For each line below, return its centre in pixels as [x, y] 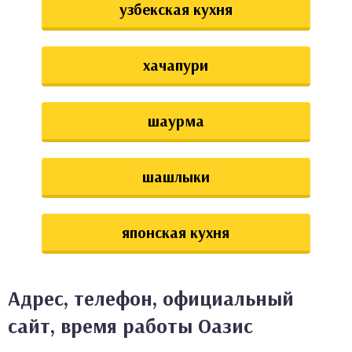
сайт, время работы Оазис [130, 326]
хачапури [176, 65]
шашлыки [176, 176]
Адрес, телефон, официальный [151, 298]
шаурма [176, 121]
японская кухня [176, 232]
